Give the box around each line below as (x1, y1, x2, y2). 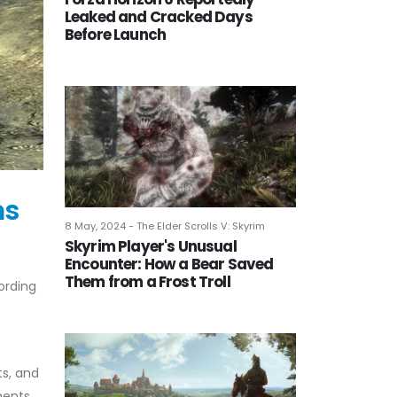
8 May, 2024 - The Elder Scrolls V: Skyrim (65, 218, 265, 233)
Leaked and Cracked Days (65, 6, 253, 28)
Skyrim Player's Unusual (65, 235, 237, 257)
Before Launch (65, 24, 167, 46)
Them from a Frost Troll (65, 270, 230, 292)
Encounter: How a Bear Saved (65, 253, 274, 275)
